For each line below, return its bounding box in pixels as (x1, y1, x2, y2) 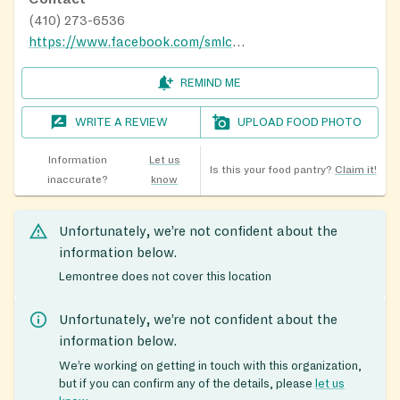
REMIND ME (180, 76, 241, 89)
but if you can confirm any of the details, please (59, 378, 315, 391)
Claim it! (334, 163, 377, 176)
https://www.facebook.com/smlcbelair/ (232, 34, 245, 49)
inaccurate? (46, 173, 108, 186)
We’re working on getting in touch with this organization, (59, 360, 362, 373)
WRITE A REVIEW (75, 115, 169, 129)
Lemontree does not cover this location (59, 271, 271, 284)
